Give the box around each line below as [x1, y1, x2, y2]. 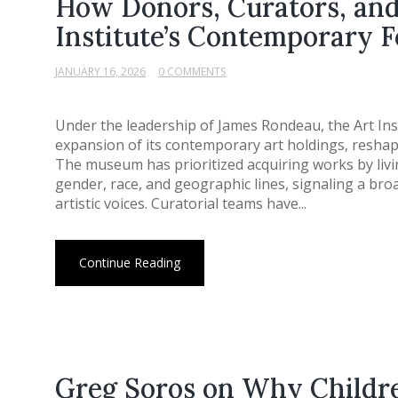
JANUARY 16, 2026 [55, 64, 146, 79]
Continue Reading [79, 254, 180, 271]
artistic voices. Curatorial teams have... [55, 194, 306, 213]
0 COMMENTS [158, 64, 226, 79]
